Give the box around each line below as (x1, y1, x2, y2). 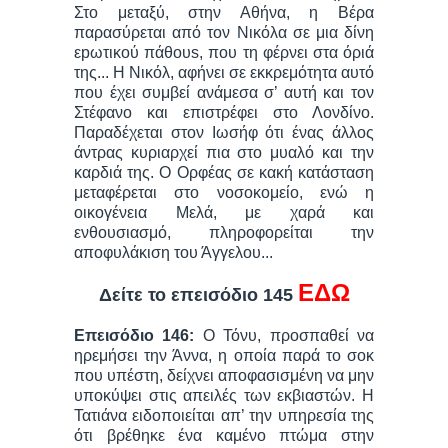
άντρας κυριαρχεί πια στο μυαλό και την (74, 144, 374, 162)
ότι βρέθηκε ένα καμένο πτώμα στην (74, 427, 374, 445)
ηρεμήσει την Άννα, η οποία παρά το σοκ (74, 347, 374, 365)
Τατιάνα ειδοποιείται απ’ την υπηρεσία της (74, 407, 374, 425)
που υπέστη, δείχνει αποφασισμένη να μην (74, 367, 374, 385)
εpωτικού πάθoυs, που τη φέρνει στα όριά (74, 44, 374, 62)
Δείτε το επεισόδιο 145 (98, 285, 298, 306)
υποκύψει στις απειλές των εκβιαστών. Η (74, 387, 374, 405)
